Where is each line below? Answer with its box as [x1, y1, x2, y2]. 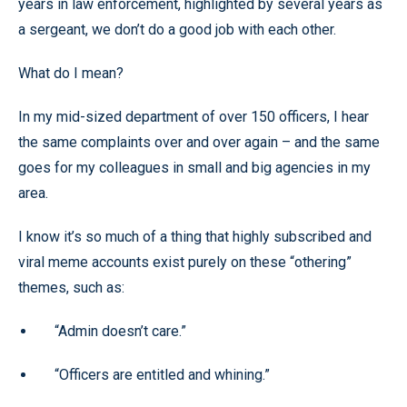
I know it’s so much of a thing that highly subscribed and [18, 227, 372, 245]
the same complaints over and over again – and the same [18, 133, 380, 151]
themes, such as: [18, 278, 124, 296]
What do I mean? [18, 64, 124, 82]
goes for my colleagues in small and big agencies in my [18, 158, 371, 176]
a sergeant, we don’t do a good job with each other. [18, 20, 336, 38]
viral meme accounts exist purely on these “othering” [18, 253, 352, 271]
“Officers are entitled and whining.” [55, 365, 270, 383]
